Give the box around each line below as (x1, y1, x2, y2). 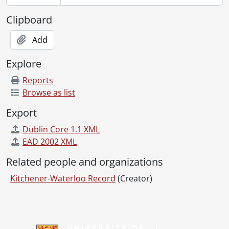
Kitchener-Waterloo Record (10, 172, 116, 184)
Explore (6, 56, 41, 71)
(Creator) (118, 172, 152, 184)
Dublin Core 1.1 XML (22, 123, 100, 135)
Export (6, 105, 37, 120)
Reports (22, 74, 53, 86)
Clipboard (6, 12, 52, 27)
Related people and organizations (6, 154, 163, 169)
